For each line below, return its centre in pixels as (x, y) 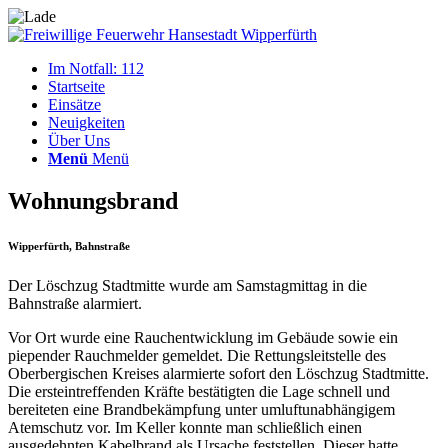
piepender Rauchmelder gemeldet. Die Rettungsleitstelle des (197, 355)
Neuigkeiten (86, 122)
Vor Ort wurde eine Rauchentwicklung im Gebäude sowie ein (203, 337)
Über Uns (79, 140)
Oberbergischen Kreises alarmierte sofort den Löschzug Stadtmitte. (218, 373)
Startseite (76, 86)
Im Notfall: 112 (96, 68)
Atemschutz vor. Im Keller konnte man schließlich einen (185, 427)
